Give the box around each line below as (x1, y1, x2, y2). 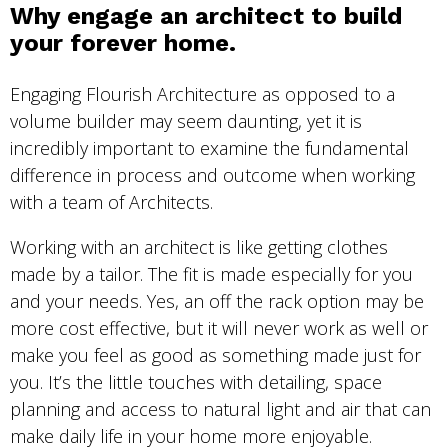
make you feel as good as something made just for (10, 343, 421, 368)
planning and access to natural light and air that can (10, 397, 431, 422)
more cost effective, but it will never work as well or (10, 316, 428, 341)
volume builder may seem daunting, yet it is (10, 109, 362, 134)
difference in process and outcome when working (10, 163, 415, 188)
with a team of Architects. (10, 190, 213, 215)
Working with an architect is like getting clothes (10, 235, 388, 260)
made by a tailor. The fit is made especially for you (10, 262, 413, 287)
